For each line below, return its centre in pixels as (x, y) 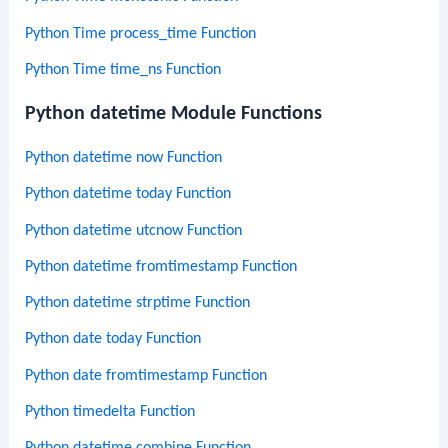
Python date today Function (113, 339)
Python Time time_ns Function (123, 69)
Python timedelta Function (110, 412)
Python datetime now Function (124, 157)
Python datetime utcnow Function (134, 230)
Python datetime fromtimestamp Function (161, 266)
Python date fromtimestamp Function (146, 375)
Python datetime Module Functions (174, 113)
